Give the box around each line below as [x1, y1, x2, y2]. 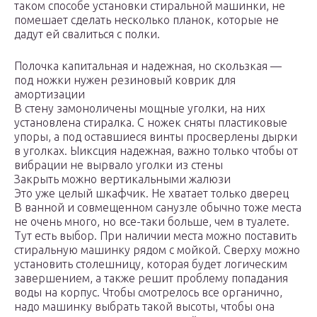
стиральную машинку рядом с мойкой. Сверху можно [14, 243, 300, 257]
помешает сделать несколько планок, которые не [14, 13, 279, 27]
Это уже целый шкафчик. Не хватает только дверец [14, 187, 289, 200]
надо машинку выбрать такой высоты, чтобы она [14, 300, 275, 313]
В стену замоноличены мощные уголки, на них [14, 102, 265, 115]
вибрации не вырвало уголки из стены [14, 158, 223, 172]
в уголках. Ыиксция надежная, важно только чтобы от [14, 144, 298, 158]
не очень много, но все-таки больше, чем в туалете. [14, 215, 289, 229]
